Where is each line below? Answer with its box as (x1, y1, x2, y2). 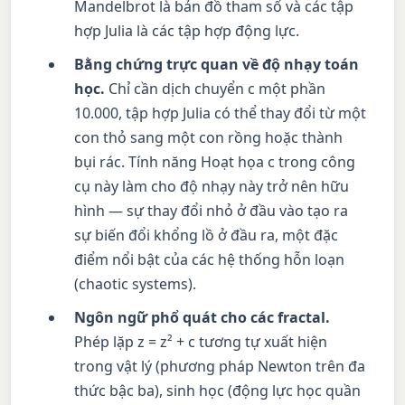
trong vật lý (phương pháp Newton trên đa (74, 355, 366, 376)
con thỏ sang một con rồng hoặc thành (74, 127, 344, 147)
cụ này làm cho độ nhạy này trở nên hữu (74, 175, 350, 196)
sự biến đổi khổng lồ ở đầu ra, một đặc (74, 224, 339, 245)
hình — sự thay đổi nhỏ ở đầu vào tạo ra (74, 200, 349, 221)
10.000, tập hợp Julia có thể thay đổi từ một (74, 102, 367, 123)
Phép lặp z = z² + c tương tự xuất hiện (74, 331, 328, 352)
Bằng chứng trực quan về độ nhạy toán (74, 53, 360, 74)
